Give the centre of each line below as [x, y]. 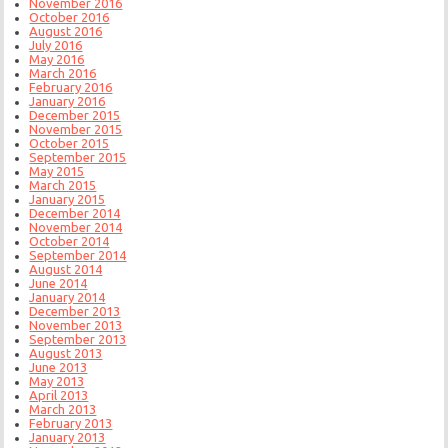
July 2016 [56, 44]
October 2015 [69, 142]
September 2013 [78, 338]
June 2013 [58, 366]
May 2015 [57, 170]
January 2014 [67, 296]
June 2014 [58, 282]
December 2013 [75, 310]
